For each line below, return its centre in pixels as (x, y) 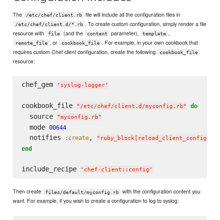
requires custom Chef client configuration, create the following (85, 51)
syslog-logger (82, 85)
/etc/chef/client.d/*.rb (49, 24)
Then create (28, 191)
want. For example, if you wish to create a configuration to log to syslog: (96, 201)
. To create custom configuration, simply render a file (146, 23)
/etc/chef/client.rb (54, 15)
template (154, 33)
